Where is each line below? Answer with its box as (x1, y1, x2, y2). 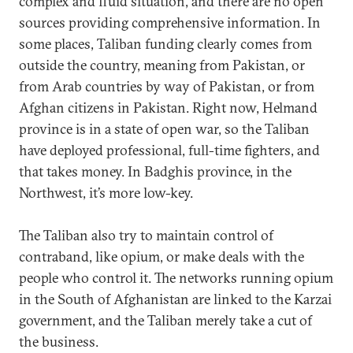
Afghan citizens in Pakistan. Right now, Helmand (19, 98, 318, 117)
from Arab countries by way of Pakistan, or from (19, 77, 314, 95)
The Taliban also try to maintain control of (19, 226, 273, 244)
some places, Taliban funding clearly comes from (19, 35, 312, 53)
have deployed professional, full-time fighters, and (19, 141, 320, 159)
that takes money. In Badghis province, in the (19, 162, 292, 180)
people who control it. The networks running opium (19, 269, 333, 287)
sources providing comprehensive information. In (19, 13, 321, 32)
